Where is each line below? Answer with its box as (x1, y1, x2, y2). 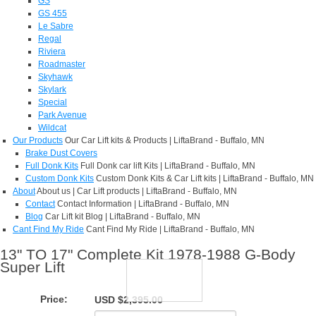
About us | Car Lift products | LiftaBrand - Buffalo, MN (37, 186, 237, 197)
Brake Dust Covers (25, 148, 97, 159)
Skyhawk (38, 72, 73, 83)
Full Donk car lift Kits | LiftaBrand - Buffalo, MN (80, 161, 255, 171)
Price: (39, 293, 68, 305)
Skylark (38, 85, 66, 95)
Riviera (38, 47, 66, 57)
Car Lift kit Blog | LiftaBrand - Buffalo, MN (45, 212, 200, 222)
